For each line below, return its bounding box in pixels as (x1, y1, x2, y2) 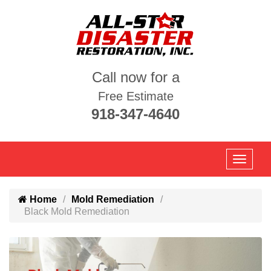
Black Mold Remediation (24, 206, 129, 217)
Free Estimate (97, 90, 174, 103)
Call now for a (91, 69, 180, 85)
